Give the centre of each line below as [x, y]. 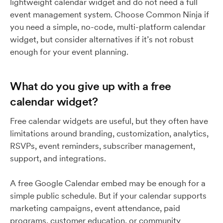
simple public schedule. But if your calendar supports [108, 196]
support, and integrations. [58, 158]
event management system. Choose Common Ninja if [110, 14]
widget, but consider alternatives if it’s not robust [102, 39]
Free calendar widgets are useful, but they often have [109, 121]
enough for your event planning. [70, 52]
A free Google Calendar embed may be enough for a [108, 183]
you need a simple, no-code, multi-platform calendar [108, 27]
